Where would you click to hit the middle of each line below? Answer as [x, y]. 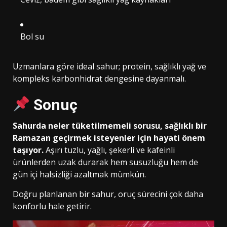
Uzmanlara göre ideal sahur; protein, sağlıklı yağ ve [109, 66]
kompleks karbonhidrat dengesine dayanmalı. [99, 78]
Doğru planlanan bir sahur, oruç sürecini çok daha [108, 194]
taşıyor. [28, 150]
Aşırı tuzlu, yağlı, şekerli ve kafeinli [109, 150]
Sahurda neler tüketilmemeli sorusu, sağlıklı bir [110, 125]
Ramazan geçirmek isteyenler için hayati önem [109, 138]
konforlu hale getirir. [52, 206]
